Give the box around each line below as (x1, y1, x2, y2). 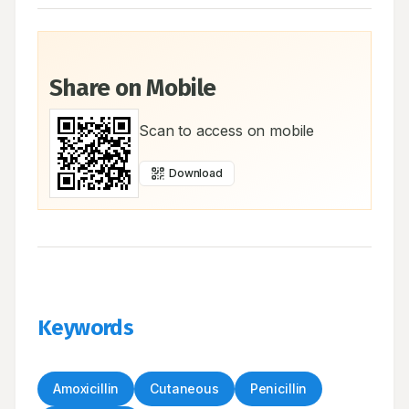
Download (169, 166, 223, 180)
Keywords (37, 315, 134, 341)
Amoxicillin (53, 381, 120, 396)
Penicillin (249, 381, 308, 396)
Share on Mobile (49, 74, 216, 102)
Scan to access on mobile (139, 121, 315, 140)
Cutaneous (150, 381, 219, 396)
